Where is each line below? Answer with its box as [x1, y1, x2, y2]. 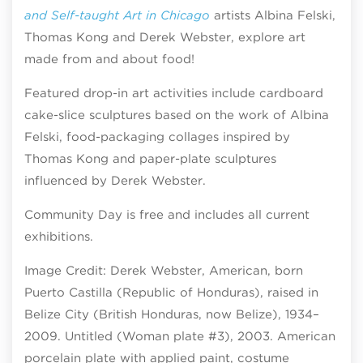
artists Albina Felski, [210, 7, 335, 23]
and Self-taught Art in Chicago [24, 7, 210, 23]
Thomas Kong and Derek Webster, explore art [24, 29, 305, 45]
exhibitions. [24, 228, 93, 244]
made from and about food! [24, 51, 194, 66]
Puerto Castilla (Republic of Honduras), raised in [24, 284, 318, 300]
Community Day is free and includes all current [24, 207, 310, 222]
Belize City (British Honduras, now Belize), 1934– [24, 306, 319, 322]
